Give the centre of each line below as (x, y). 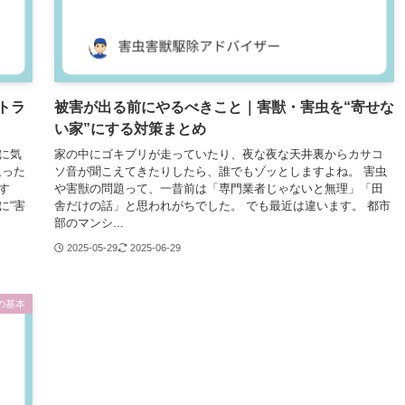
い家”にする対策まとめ (130, 128)
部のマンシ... (89, 223)
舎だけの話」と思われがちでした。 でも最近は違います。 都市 (222, 206)
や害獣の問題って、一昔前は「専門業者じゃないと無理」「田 (219, 188)
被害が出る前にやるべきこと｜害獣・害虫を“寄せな (224, 107)
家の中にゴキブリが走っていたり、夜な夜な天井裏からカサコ (219, 154)
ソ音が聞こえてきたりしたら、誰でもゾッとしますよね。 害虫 (221, 171)
